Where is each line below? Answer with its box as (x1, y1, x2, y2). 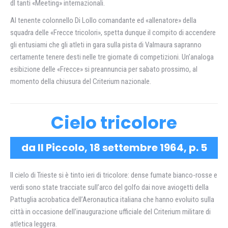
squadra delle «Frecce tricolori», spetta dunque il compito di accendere (10, 28, 216, 37)
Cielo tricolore (51, 110, 177, 135)
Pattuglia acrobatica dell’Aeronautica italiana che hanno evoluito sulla (10, 195, 214, 204)
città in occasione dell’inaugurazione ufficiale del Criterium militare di (10, 207, 211, 216)
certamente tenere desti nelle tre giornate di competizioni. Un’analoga (10, 52, 214, 62)
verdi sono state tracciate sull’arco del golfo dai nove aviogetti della (10, 183, 209, 192)
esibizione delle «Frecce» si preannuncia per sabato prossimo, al (10, 65, 197, 74)
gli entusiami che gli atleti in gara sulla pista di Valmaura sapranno (10, 40, 202, 49)
